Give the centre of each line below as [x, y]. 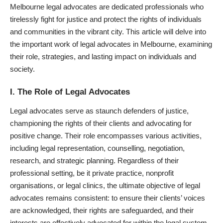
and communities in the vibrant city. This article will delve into [108, 31]
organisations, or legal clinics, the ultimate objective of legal [105, 185]
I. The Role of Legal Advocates [70, 92]
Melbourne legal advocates [54, 6]
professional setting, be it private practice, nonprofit [92, 173]
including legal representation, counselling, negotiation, [97, 148]
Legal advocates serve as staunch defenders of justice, [99, 111]
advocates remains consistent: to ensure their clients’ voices [108, 198]
